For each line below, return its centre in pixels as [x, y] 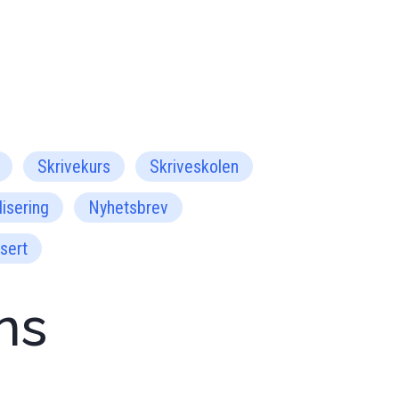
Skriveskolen [194, 167]
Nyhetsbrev [128, 208]
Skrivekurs [74, 167]
